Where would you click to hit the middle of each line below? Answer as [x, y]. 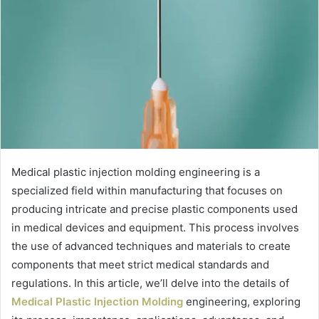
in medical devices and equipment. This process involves [155, 228]
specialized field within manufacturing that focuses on [147, 191]
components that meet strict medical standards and [140, 265]
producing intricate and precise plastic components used [155, 209]
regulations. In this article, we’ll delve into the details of [150, 283]
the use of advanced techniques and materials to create [151, 246]
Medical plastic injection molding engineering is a [136, 172]
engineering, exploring [242, 302]
